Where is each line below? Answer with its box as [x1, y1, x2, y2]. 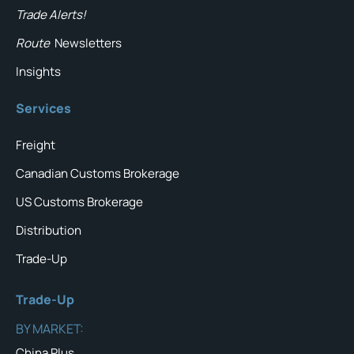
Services [16, 100, 71, 118]
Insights [16, 63, 61, 81]
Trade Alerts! [16, 6, 86, 24]
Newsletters [55, 35, 122, 52]
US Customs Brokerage [16, 194, 143, 211]
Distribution [16, 222, 81, 239]
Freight [16, 137, 55, 154]
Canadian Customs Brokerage [16, 165, 179, 183]
